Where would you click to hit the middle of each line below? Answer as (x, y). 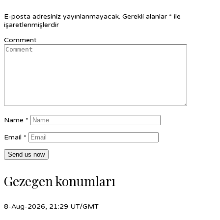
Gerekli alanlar (146, 16)
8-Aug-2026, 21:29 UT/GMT (51, 206)
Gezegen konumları (60, 181)
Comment (20, 40)
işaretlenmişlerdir (31, 25)
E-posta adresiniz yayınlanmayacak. (62, 16)
